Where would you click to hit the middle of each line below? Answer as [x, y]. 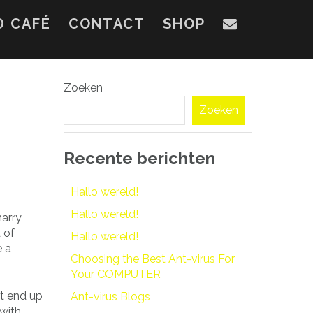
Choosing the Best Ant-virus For [153, 259]
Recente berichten [139, 158]
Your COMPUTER [116, 274]
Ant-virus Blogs [110, 296]
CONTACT [107, 24]
